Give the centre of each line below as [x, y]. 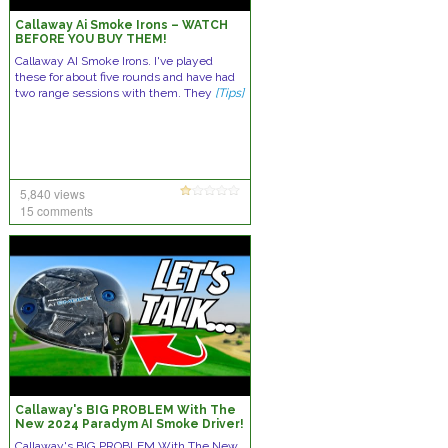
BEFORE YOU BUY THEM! [90, 39]
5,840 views [52, 193]
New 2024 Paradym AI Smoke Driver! [129, 424]
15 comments [56, 210]
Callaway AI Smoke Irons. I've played [113, 61]
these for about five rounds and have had [124, 77]
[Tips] [229, 93]
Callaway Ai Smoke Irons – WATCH [121, 25]
